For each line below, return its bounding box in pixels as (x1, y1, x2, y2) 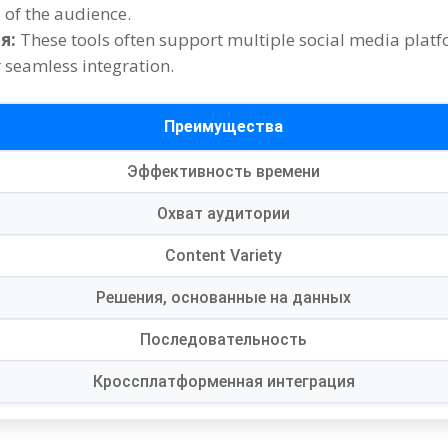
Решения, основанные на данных (96, 287, 352, 307)
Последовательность (140, 329, 308, 349)
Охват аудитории (157, 203, 291, 223)
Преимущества (164, 116, 284, 136)
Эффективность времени (127, 161, 321, 181)
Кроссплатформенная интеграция (92, 371, 355, 391)
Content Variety (165, 245, 283, 265)
